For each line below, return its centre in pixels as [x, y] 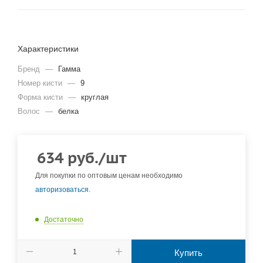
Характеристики [48, 49]
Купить [188, 252]
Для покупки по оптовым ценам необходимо [109, 176]
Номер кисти [41, 83]
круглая [95, 97]
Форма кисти [41, 97]
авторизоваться [62, 190]
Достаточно [64, 219]
